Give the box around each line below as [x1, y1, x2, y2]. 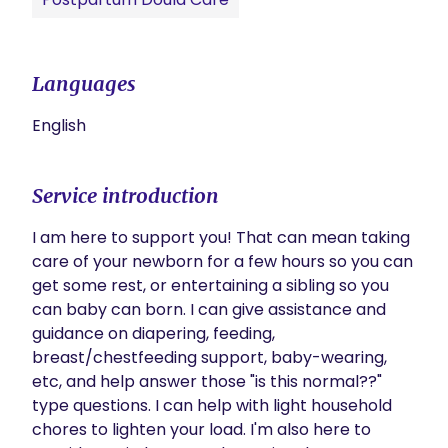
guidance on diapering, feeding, [32, 322, 275, 345]
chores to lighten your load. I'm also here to [32, 418, 371, 441]
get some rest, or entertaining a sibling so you [32, 274, 389, 297]
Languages [32, 71, 136, 96]
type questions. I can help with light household [32, 394, 392, 417]
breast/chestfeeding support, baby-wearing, [32, 346, 387, 369]
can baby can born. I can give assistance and [32, 298, 386, 321]
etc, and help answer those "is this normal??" [32, 370, 382, 393]
